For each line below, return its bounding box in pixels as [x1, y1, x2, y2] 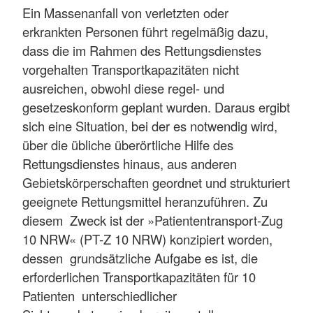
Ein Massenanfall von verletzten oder [22, 3, 228, 22]
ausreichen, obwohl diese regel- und [22, 78, 224, 97]
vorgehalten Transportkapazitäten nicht [22, 59, 239, 78]
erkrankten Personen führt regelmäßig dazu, [22, 22, 268, 41]
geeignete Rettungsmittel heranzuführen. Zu [22, 191, 268, 210]
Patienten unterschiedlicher [22, 286, 177, 305]
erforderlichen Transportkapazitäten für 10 [22, 267, 256, 286]
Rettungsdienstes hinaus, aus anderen [22, 154, 237, 173]
